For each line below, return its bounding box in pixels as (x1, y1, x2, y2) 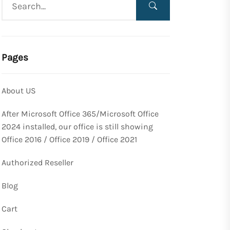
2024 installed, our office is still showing (2, 122, 153, 132)
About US (2, 86, 36, 96)
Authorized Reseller (2, 158, 73, 168)
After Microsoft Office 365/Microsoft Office (2, 109, 159, 119)
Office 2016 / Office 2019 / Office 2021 (2, 135, 137, 145)
